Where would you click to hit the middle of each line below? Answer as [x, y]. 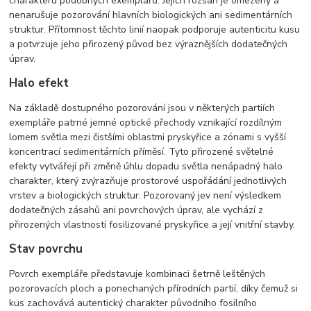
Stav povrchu [46, 249]
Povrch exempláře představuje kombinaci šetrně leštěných [137, 274]
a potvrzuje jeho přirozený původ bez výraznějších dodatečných [149, 44]
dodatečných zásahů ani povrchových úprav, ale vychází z [136, 210]
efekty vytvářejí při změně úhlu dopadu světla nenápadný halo [146, 167]
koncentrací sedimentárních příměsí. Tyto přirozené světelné [142, 152]
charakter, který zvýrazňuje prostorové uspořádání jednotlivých [148, 181]
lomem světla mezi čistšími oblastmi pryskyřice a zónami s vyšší [148, 137]
